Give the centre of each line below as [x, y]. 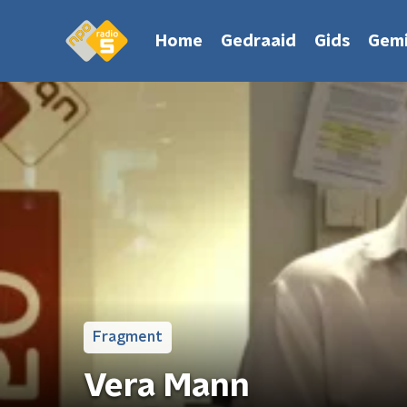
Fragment [128, 337]
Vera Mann [167, 386]
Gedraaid [258, 41]
